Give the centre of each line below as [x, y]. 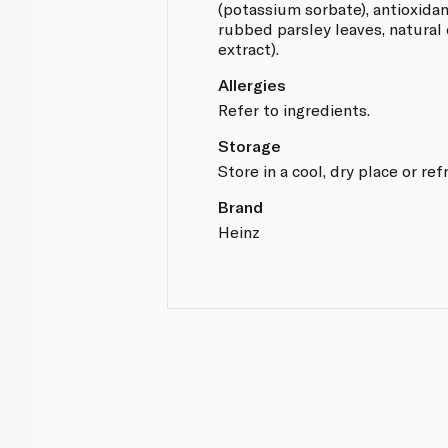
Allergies [252, 84]
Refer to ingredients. [294, 109]
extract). [249, 48]
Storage [250, 145]
